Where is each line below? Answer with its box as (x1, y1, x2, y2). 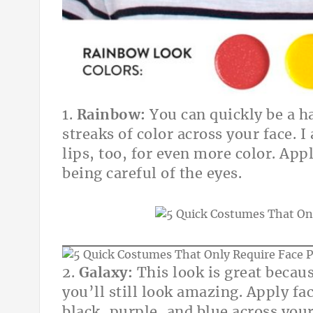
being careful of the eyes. (62, 167, 242, 182)
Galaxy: (78, 266, 133, 281)
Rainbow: (76, 108, 150, 123)
